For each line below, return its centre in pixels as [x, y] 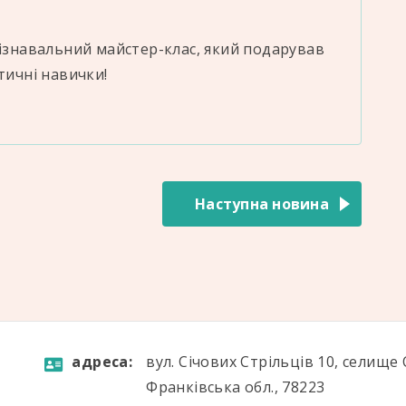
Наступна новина [262, 204]
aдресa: [102, 362]
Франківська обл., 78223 [236, 387]
